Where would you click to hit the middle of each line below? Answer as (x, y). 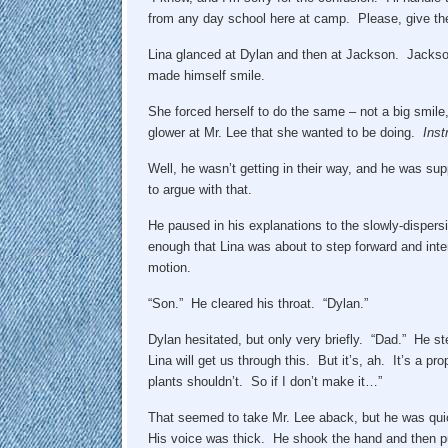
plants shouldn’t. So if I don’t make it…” (264, 381)
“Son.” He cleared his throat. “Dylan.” (257, 303)
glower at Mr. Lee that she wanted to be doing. (285, 132)
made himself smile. (208, 75)
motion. (171, 267)
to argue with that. (201, 189)
